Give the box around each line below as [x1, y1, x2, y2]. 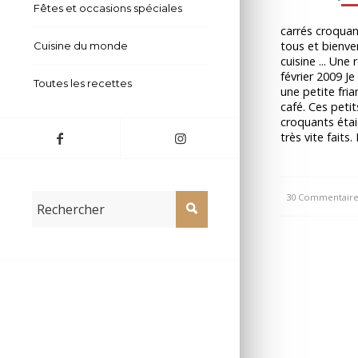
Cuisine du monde [34, 39, 128, 53]
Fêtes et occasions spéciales [34, 2, 182, 15]
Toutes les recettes [34, 77, 132, 90]
